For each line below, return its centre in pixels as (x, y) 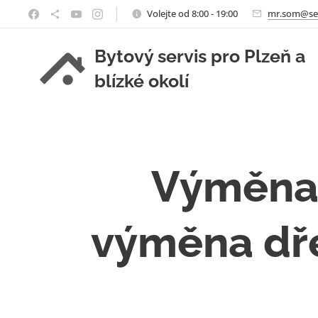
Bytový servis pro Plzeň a (200, 56)
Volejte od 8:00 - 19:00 (192, 13)
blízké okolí (142, 81)
